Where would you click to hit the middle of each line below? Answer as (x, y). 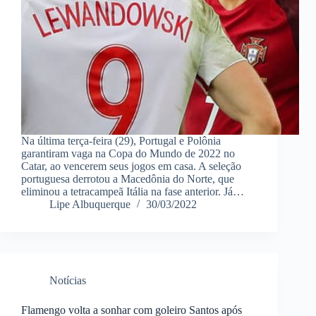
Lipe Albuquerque (90, 205)
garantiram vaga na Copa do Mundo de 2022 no (128, 154)
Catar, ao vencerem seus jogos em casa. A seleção (131, 166)
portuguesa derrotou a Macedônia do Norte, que (128, 179)
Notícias (68, 281)
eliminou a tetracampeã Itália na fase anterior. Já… (133, 192)
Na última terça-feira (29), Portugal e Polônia (121, 141)
